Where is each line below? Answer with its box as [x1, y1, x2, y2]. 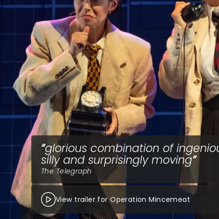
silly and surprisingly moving [41, 152, 192, 168]
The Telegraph [41, 166, 92, 176]
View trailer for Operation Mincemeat [56, 195, 191, 204]
